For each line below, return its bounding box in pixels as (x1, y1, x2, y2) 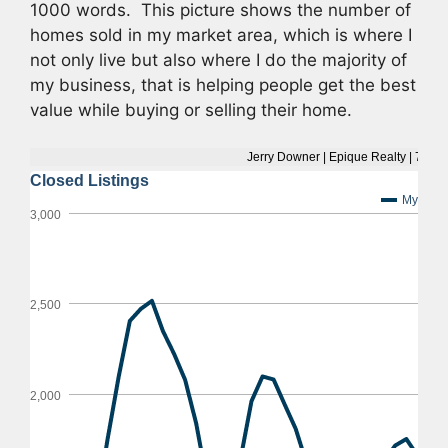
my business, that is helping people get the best (30, 74, 416, 95)
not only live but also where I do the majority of (30, 49, 407, 70)
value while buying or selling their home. (30, 99, 352, 120)
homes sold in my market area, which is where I (30, 24, 412, 45)
